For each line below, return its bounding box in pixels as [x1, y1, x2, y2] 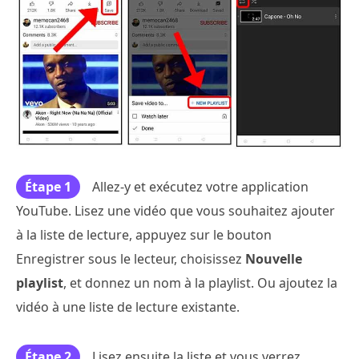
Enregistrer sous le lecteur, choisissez [16, 250, 245, 268]
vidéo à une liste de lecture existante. [16, 298, 240, 317]
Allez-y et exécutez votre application [92, 178, 309, 196]
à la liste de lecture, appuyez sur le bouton [16, 226, 272, 244]
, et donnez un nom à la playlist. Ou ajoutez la [63, 274, 337, 292]
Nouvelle [245, 250, 302, 268]
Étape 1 [25, 178, 71, 196]
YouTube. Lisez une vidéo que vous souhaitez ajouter [16, 202, 335, 220]
